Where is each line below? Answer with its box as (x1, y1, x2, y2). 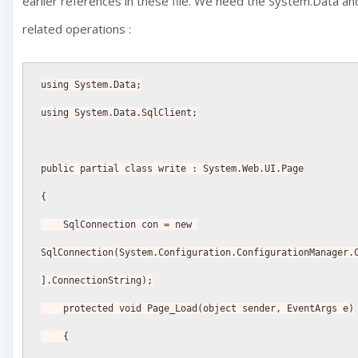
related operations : (22, 20, 132, 37)
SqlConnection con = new (41, 219, 64, 231)
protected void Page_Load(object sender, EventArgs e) (63, 303, 355, 315)
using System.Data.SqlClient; (41, 107, 198, 119)
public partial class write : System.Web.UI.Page (41, 163, 304, 175)
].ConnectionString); (41, 275, 153, 287)
